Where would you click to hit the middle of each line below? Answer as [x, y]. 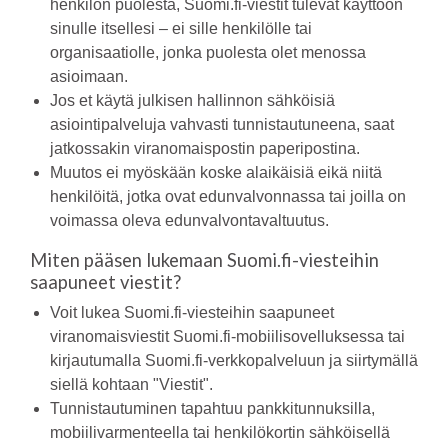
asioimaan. [89, 76]
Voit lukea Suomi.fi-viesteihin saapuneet [192, 312]
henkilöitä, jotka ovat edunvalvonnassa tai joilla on [228, 196]
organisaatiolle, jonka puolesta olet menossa [208, 52]
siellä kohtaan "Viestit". [131, 384]
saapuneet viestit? [105, 282]
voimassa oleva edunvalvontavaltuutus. [189, 220]
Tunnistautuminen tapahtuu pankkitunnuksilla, [212, 408]
